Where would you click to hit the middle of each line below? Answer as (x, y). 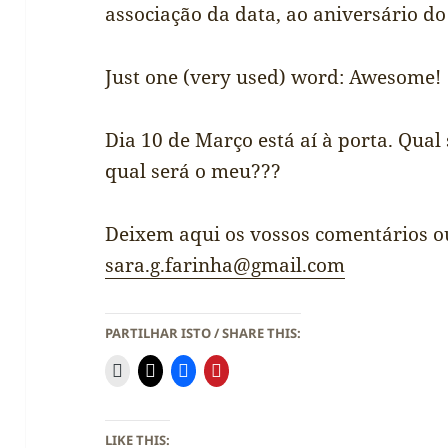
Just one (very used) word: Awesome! (273, 77)
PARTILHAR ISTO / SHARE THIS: (203, 332)
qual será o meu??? (193, 171)
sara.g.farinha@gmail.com (225, 264)
